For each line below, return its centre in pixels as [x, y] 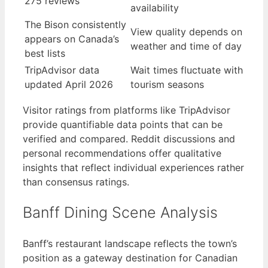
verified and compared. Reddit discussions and [129, 139]
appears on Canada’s [72, 39]
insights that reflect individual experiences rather [133, 168]
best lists [45, 54]
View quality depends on [186, 32]
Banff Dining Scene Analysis [120, 213]
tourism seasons [167, 85]
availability [155, 8]
